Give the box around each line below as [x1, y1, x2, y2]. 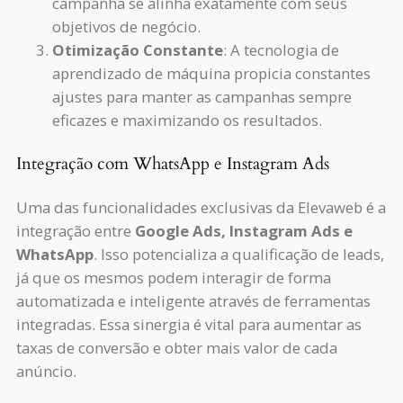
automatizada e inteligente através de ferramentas [16, 291, 371, 312]
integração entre [16, 220, 135, 242]
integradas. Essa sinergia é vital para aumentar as [16, 314, 362, 336]
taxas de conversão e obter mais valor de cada [16, 337, 337, 359]
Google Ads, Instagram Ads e [135, 220, 353, 242]
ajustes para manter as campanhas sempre [52, 85, 352, 107]
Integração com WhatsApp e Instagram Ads [16, 152, 329, 175]
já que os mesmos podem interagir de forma [16, 267, 331, 289]
